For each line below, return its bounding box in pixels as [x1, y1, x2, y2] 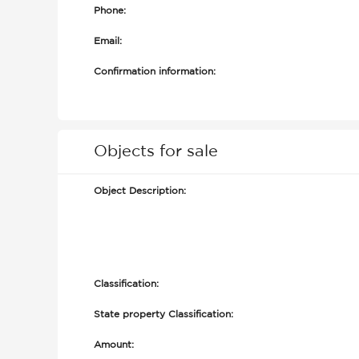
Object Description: [94, 187, 186, 196]
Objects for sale [94, 144, 218, 159]
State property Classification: [94, 310, 233, 319]
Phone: [94, 6, 126, 15]
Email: [94, 37, 122, 46]
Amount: [94, 341, 134, 349]
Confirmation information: [94, 67, 216, 76]
